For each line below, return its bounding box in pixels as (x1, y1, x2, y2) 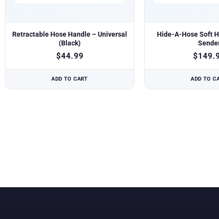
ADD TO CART (51, 76, 88, 82)
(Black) (59, 39, 81, 47)
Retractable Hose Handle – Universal (12, 30, 127, 38)
